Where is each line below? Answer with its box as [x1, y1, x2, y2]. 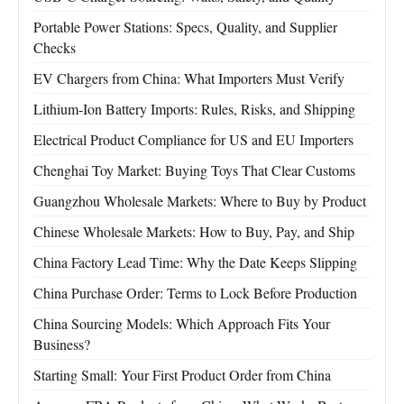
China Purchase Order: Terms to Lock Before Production [33, 283, 357, 303]
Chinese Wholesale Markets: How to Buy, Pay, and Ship [33, 222, 354, 242]
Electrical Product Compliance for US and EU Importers [33, 130, 353, 150]
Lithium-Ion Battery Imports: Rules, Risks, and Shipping [33, 99, 355, 119]
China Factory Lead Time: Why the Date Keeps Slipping [33, 252, 357, 272]
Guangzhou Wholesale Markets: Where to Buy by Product [33, 191, 366, 211]
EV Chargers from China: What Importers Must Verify [33, 69, 344, 88]
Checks [33, 38, 76, 58]
